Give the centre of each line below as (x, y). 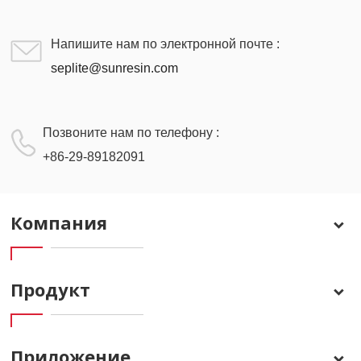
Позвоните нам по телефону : (131, 133)
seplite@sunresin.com (115, 68)
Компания (59, 223)
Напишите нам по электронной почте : (166, 44)
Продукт (51, 290)
